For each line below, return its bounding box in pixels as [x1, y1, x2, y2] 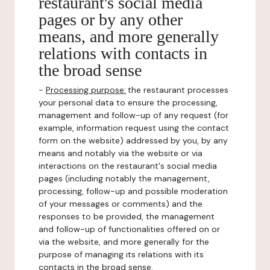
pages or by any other [39, 10, 183, 29]
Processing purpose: [46, 84, 126, 95]
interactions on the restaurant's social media [39, 160, 217, 171]
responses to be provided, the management [39, 211, 215, 222]
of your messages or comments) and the [39, 198, 202, 209]
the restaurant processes [128, 84, 228, 95]
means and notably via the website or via [39, 148, 202, 159]
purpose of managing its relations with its [39, 249, 204, 260]
